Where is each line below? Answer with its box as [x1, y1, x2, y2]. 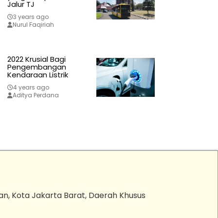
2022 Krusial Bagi [7, 54, 66, 65]
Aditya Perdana [12, 91, 59, 100]
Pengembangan [7, 62, 66, 73]
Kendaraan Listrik [7, 70, 68, 80]
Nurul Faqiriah [12, 20, 54, 29]
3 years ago [13, 13, 49, 21]
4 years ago [13, 83, 49, 92]
